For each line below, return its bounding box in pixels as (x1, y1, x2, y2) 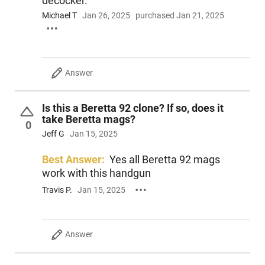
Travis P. (41, 185, 72, 195)
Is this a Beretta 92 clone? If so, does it (41, 101, 224, 114)
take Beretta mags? (41, 112, 135, 125)
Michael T (41, 11, 77, 21)
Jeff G (41, 129, 64, 139)
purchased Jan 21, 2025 (135, 11, 224, 21)
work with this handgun (41, 167, 151, 180)
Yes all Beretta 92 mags (109, 153, 220, 166)
